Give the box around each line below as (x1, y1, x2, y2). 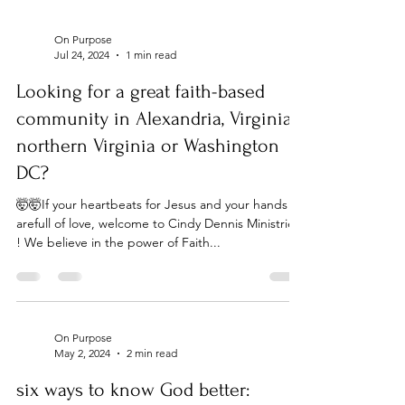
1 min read (126, 113, 176, 127)
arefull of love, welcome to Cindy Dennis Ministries (16, 280, 300, 297)
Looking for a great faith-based (16, 146, 265, 167)
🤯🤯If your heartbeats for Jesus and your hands (16, 261, 287, 278)
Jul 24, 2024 (54, 113, 109, 127)
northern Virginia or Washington (16, 200, 279, 221)
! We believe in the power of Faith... (16, 299, 221, 316)
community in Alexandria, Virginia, (16, 173, 295, 194)
